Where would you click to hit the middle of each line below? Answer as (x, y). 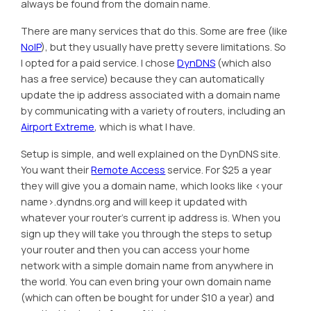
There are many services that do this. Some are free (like (154, 31)
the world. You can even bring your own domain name (146, 282)
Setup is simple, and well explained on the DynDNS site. (151, 154)
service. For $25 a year (219, 170)
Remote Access (128, 170)
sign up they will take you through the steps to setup (147, 234)
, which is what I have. (145, 127)
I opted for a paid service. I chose (99, 63)
